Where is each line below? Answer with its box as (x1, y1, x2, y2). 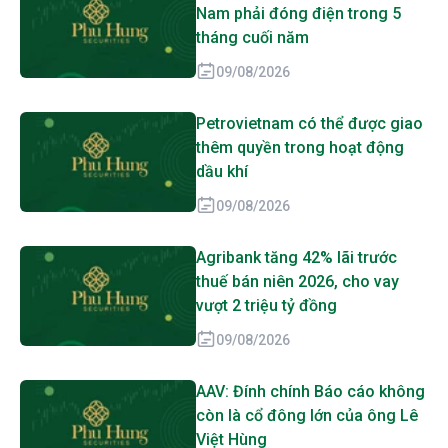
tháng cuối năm (196, 28, 309, 48)
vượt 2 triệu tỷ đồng (196, 296, 337, 316)
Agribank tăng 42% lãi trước (196, 248, 397, 268)
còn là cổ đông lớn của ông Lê (196, 406, 418, 426)
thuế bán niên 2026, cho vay (196, 272, 399, 292)
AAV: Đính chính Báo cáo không (196, 382, 425, 402)
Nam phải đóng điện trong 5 (196, 4, 401, 24)
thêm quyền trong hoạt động (196, 138, 404, 158)
